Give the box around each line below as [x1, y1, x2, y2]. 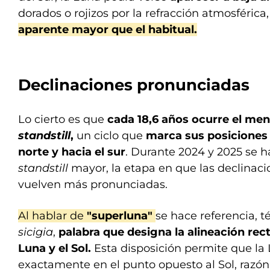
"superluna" [87, 209, 155, 222]
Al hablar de [18, 209, 87, 222]
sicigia [18, 225, 53, 239]
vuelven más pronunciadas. [18, 178, 168, 191]
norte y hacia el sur [18, 145, 125, 159]
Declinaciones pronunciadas [18, 75, 250, 95]
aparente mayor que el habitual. [18, 23, 197, 36]
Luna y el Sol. [18, 242, 91, 255]
